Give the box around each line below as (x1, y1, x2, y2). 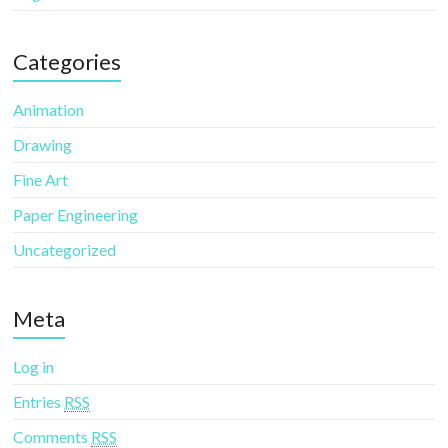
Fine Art (13, 169, 69, 189)
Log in (13, 356, 55, 376)
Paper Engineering (13, 204, 139, 224)
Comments (13, 426, 92, 446)
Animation (13, 99, 85, 119)
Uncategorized (13, 239, 117, 259)
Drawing (13, 134, 73, 154)
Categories (13, 47, 122, 75)
